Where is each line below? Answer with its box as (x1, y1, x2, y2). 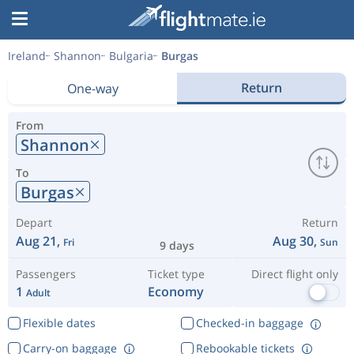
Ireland (8, 48, 46, 63)
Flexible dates (22, 315, 96, 330)
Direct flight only (250, 266, 338, 281)
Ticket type (147, 266, 205, 281)
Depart (16, 215, 52, 230)
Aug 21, (16, 232, 63, 250)
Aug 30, (273, 232, 320, 250)
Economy (148, 283, 205, 300)
